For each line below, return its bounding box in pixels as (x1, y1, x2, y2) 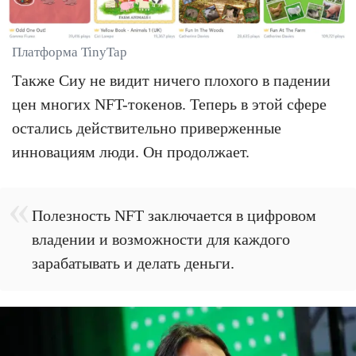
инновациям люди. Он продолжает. (12, 142, 250, 161)
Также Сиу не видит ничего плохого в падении (12, 71, 331, 89)
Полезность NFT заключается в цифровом (32, 206, 316, 224)
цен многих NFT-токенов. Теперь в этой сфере (12, 95, 327, 113)
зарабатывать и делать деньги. (32, 253, 234, 272)
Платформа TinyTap (12, 44, 127, 60)
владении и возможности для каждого (32, 230, 290, 248)
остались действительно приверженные (12, 118, 281, 137)
